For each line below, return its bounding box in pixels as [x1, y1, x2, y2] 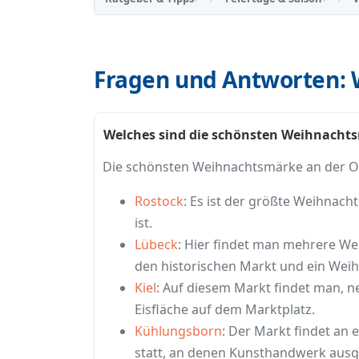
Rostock [135, 192, 184, 211]
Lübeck [135, 236, 178, 254]
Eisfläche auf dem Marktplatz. [135, 301, 315, 319]
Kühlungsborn [135, 322, 222, 341]
